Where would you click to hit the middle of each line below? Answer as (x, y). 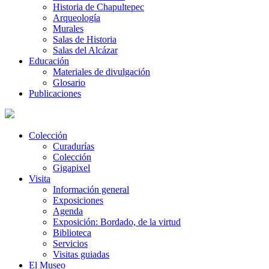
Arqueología (77, 18)
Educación (49, 61)
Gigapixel (71, 168)
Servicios (70, 243)
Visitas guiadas (81, 254)
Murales (68, 29)
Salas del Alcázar (85, 50)
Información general (91, 189)
